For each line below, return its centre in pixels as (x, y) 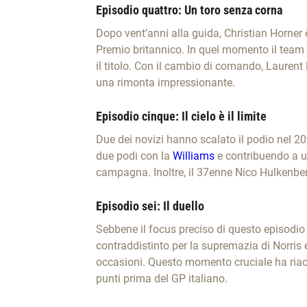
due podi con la (134, 156)
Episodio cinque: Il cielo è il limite (181, 116)
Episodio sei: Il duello (150, 206)
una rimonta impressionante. (165, 83)
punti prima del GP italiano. (161, 279)
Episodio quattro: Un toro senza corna (189, 10)
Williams (193, 156)
